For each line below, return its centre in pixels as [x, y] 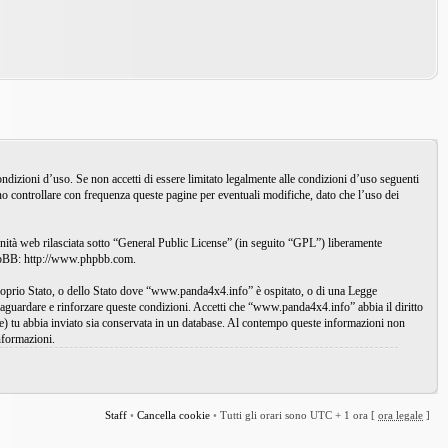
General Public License [172, 243]
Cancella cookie [173, 415]
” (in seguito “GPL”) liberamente [304, 243]
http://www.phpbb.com [78, 259]
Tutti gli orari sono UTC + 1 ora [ [299, 415]
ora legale [400, 415]
